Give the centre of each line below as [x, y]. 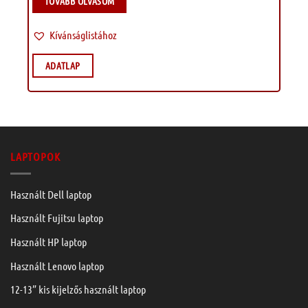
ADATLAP [63, 66]
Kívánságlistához [83, 35]
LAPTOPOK [35, 157]
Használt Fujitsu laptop [57, 218]
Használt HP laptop [48, 241]
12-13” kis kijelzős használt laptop [78, 289]
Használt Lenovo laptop [57, 265]
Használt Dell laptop [51, 194]
